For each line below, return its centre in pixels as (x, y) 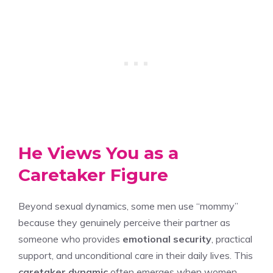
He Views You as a (98, 153)
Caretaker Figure (93, 175)
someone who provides (70, 239)
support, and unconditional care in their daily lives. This (136, 255)
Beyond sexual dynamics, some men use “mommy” (128, 206)
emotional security (167, 239)
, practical (232, 239)
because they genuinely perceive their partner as (124, 222)
